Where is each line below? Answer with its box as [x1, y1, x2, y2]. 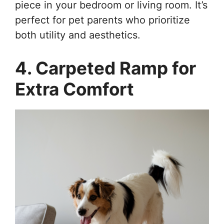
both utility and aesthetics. [15, 28, 140, 41]
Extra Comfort [15, 78, 134, 99]
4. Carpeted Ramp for [15, 57, 196, 78]
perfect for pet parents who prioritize [15, 13, 190, 26]
